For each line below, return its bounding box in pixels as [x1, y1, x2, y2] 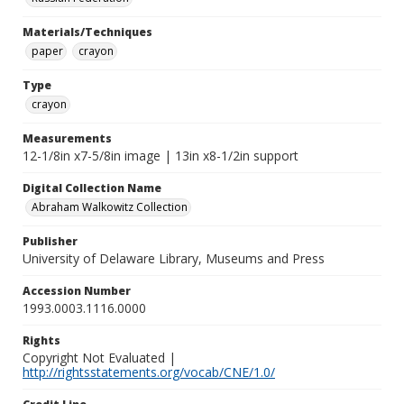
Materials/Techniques [23, 24, 152, 40]
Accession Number [23, 283, 131, 298]
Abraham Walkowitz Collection [32, 199, 188, 215]
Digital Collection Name [23, 180, 161, 196]
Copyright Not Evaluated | [23, 349, 176, 366]
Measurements [23, 131, 112, 146]
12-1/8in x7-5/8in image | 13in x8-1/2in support [23, 147, 298, 164]
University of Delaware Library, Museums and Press [23, 250, 325, 267]
